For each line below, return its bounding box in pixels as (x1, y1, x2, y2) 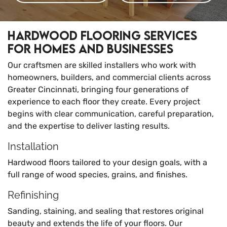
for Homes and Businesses (8, 41, 173, 56)
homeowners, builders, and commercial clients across (8, 72, 211, 82)
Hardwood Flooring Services (8, 28, 197, 43)
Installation (8, 140, 59, 153)
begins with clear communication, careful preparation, (8, 109, 214, 119)
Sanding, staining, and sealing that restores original (8, 206, 204, 216)
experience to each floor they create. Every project (8, 97, 200, 106)
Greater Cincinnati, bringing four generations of (8, 85, 188, 94)
